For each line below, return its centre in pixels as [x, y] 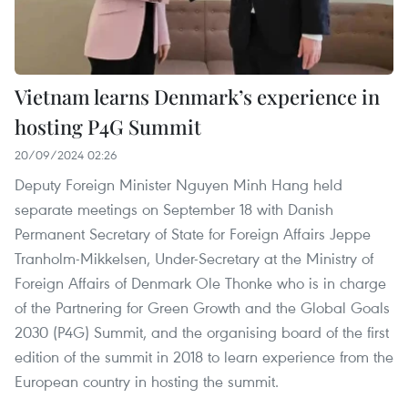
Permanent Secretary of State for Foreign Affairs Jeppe [193, 234]
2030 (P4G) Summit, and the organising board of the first [202, 332]
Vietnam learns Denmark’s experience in [197, 97]
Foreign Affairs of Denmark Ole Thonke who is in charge [200, 283]
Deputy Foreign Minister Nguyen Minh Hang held [178, 185]
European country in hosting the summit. [147, 382]
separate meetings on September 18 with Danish [174, 209]
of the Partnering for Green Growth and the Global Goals [202, 308]
